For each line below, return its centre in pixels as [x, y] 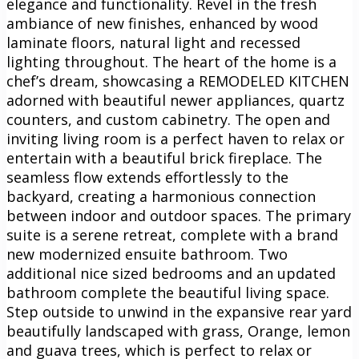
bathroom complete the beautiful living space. [168, 293]
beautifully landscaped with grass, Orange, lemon [178, 331]
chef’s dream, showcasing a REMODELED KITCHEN [178, 81]
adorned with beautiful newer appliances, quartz [175, 101]
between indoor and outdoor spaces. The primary [179, 216]
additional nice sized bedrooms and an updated [171, 274]
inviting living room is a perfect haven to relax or [175, 139]
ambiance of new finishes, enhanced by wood [162, 24]
